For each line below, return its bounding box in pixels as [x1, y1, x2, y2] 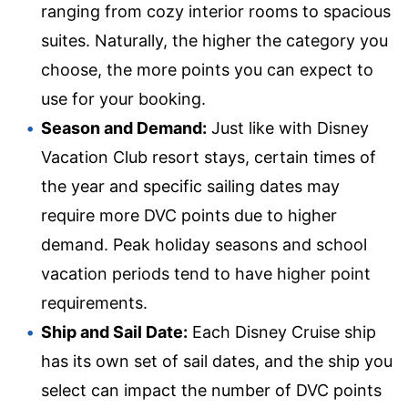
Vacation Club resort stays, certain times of [41, 147, 376, 167]
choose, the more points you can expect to [41, 59, 373, 79]
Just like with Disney [207, 117, 369, 138]
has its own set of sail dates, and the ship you [41, 351, 393, 371]
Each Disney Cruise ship [188, 321, 376, 342]
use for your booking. [41, 88, 206, 108]
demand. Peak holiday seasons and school [41, 234, 367, 254]
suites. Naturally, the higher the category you [41, 30, 388, 50]
